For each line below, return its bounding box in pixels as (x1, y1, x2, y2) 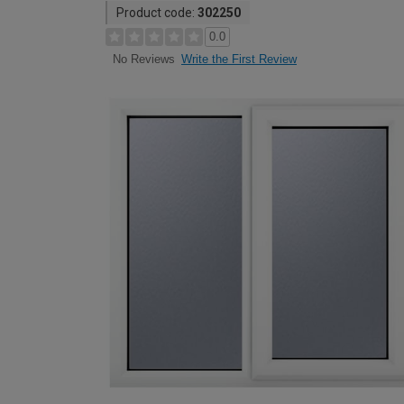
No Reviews (112, 52, 175, 67)
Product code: (116, 5, 197, 20)
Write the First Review (181, 52, 297, 66)
